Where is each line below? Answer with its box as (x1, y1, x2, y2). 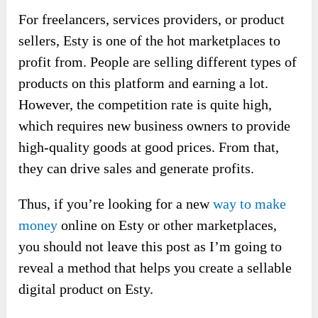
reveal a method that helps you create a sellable (18, 259, 292, 275)
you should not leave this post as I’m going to (18, 238, 283, 254)
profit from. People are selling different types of (18, 53, 297, 70)
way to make (213, 195, 287, 212)
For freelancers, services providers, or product (18, 11, 285, 27)
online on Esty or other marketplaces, (57, 216, 278, 233)
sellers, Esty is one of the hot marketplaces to (18, 32, 281, 48)
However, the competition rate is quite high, (18, 96, 273, 112)
